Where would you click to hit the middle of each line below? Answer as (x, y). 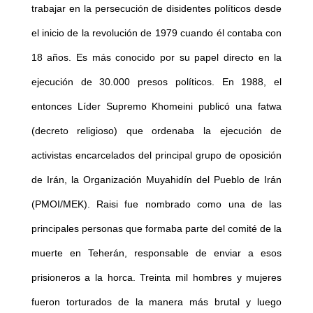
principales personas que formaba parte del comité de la (156, 228)
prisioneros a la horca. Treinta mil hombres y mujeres (156, 277)
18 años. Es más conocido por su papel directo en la (156, 57)
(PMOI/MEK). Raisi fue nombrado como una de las (156, 204)
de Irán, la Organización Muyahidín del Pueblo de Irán (156, 179)
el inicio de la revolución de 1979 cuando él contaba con (156, 32)
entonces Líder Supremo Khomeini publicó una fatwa (156, 106)
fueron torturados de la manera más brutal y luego (156, 301)
